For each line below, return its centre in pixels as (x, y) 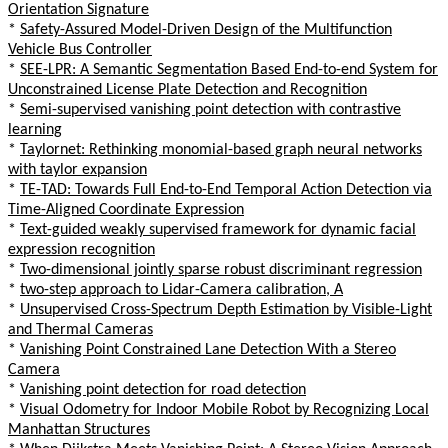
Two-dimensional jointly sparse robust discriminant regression (221, 269)
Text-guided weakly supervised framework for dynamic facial (218, 229)
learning (35, 129)
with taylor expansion (77, 169)
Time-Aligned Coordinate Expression (126, 209)
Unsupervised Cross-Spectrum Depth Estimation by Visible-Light (226, 309)
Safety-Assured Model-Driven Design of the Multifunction (206, 29)
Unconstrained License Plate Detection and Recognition (187, 89)
